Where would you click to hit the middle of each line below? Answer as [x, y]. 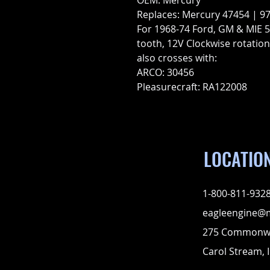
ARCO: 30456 [165, 73]
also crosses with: [177, 58]
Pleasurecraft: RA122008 [192, 87]
